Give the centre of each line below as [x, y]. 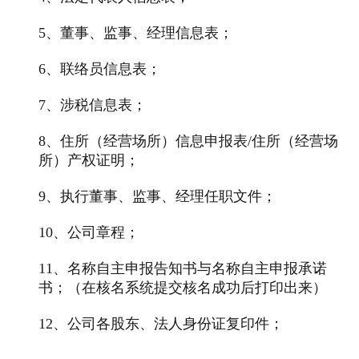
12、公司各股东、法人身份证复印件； [161, 323]
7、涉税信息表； [93, 105]
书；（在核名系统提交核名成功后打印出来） [183, 287]
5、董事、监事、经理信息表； [136, 32]
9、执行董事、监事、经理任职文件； [157, 196]
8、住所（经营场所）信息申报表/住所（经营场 [188, 141]
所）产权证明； [89, 160]
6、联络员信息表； [100, 69]
